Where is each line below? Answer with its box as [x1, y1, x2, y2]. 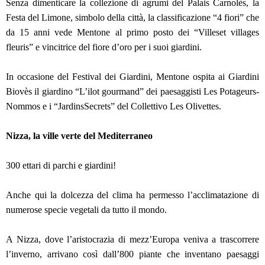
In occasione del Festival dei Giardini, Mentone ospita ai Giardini [6, 72, 259, 82]
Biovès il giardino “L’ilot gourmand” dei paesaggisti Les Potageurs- [6, 86, 259, 97]
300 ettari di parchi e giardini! [6, 160, 118, 171]
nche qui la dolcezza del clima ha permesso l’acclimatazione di [13, 190, 259, 201]
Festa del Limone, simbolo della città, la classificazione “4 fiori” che [6, 12, 259, 23]
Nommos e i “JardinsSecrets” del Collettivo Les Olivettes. [6, 101, 224, 112]
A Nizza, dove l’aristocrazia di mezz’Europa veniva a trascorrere [6, 234, 259, 245]
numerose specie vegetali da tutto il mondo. [6, 205, 167, 215]
